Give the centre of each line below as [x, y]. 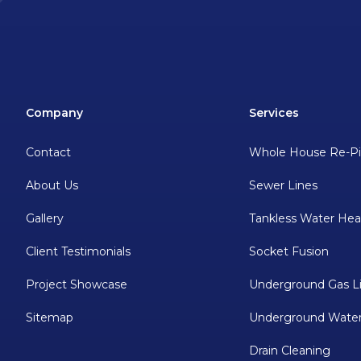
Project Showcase [77, 285]
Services [274, 113]
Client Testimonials [78, 252]
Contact [48, 153]
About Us [52, 186]
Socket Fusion [289, 252]
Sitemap [50, 318]
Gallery [45, 219]
